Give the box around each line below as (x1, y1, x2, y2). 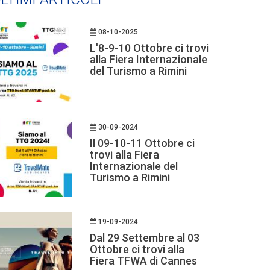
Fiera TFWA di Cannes (89, 254, 197, 267)
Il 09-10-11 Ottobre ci (89, 136, 195, 149)
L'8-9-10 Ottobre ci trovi (89, 42, 209, 54)
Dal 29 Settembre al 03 (89, 231, 199, 244)
